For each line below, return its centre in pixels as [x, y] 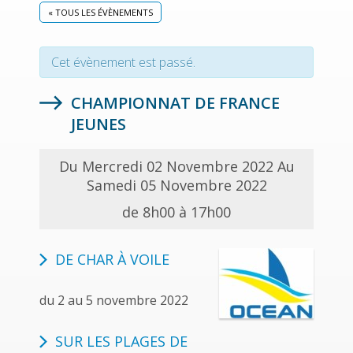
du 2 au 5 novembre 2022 [114, 301]
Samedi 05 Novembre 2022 [176, 186]
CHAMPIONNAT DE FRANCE [175, 103]
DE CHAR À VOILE [112, 260]
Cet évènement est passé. [123, 63]
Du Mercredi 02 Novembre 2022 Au [176, 167]
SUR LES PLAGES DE [121, 342]
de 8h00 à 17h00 [176, 212]
